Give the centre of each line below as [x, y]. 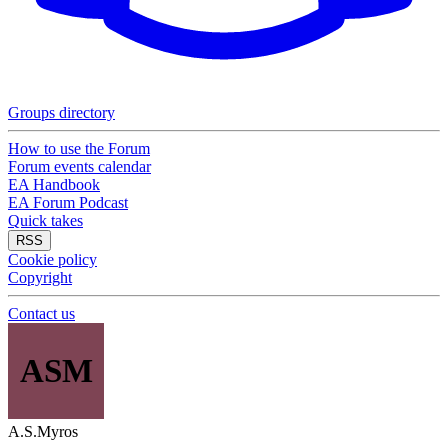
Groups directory [61, 112]
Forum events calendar [79, 166]
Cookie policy [52, 259]
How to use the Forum [79, 148]
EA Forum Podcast [68, 202]
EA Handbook [54, 184]
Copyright [40, 277]
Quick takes [45, 220]
